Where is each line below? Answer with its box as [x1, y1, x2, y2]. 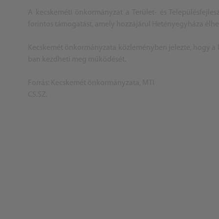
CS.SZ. [28, 91, 47, 99]
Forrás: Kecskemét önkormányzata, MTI [28, 79, 154, 88]
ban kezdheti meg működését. [28, 56, 128, 64]
